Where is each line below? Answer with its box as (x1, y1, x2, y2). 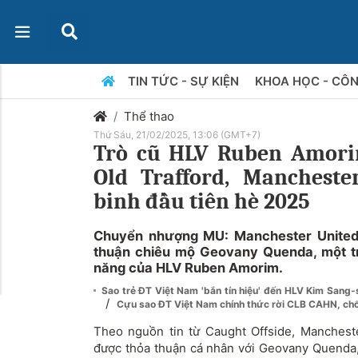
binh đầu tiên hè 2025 (93, 189, 310, 214)
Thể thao (124, 109, 174, 124)
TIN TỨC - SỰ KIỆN (127, 74, 242, 89)
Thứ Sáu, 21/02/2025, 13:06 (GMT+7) (93, 129, 261, 141)
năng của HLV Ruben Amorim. (93, 260, 283, 276)
